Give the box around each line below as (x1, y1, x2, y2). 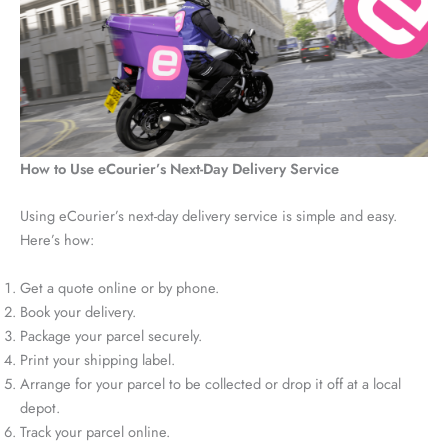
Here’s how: (20, 229, 94, 251)
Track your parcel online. (20, 420, 170, 442)
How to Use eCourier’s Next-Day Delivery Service (20, 158, 339, 180)
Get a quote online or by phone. (20, 276, 219, 298)
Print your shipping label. (20, 348, 175, 370)
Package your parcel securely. (20, 324, 202, 346)
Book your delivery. (20, 300, 136, 322)
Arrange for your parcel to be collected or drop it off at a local (20, 372, 401, 394)
